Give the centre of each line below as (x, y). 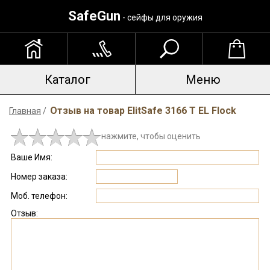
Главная (25, 111)
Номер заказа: (39, 177)
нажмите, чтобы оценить (151, 136)
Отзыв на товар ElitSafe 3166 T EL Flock (143, 111)
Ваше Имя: (32, 157)
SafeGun (94, 16)
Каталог (67, 80)
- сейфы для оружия (161, 17)
